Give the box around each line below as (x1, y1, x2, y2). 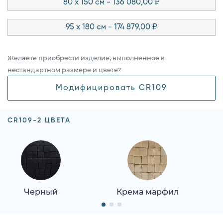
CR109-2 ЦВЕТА (7, 116, 71, 124)
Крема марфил (116, 187, 179, 197)
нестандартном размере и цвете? (7, 66, 121, 74)
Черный (24, 187, 58, 197)
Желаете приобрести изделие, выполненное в (7, 54, 165, 62)
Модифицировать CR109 (56, 84, 167, 92)
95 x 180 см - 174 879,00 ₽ (66, 23, 157, 31)
